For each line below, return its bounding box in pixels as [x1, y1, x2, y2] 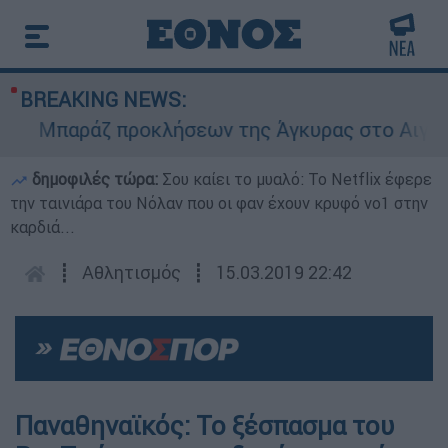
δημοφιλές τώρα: [28, 169, 162, 189]
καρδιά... [10, 217, 75, 237]
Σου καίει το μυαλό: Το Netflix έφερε [162, 169, 432, 189]
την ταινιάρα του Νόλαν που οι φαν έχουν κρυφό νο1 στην [10, 193, 428, 213]
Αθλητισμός [82, 261, 181, 284]
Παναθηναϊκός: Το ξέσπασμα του [15, 410, 394, 443]
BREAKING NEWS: [20, 87, 186, 112]
